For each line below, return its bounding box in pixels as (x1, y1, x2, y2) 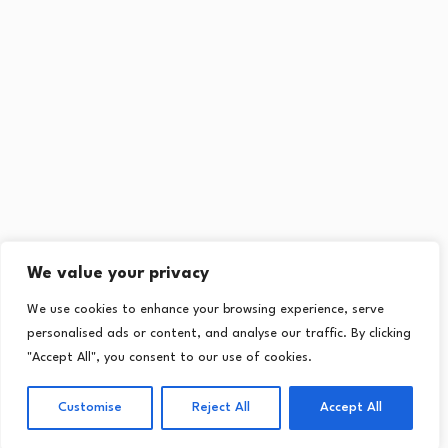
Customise (58, 401, 122, 414)
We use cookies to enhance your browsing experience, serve (27, 303, 384, 316)
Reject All (192, 401, 250, 414)
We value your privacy (27, 265, 209, 282)
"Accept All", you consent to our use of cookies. (27, 351, 312, 364)
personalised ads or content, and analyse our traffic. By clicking (27, 327, 411, 340)
